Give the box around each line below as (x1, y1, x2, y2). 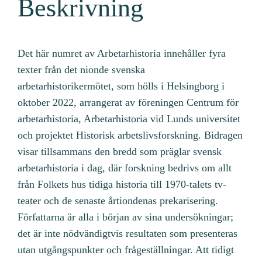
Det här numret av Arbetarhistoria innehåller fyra (18, 47, 226, 59)
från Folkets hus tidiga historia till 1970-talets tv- (18, 178, 227, 190)
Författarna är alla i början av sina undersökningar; (18, 211, 234, 223)
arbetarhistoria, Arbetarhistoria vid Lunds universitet (18, 112, 241, 125)
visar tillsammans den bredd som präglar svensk (18, 145, 222, 157)
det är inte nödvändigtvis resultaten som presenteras (18, 227, 238, 239)
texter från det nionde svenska (18, 63, 146, 75)
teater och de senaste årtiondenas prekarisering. (18, 194, 219, 206)
